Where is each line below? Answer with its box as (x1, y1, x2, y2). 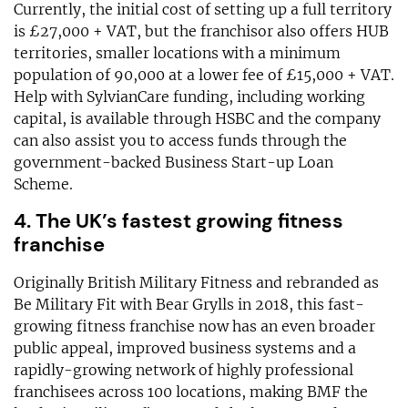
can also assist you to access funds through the (14, 130, 347, 149)
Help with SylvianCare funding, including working (14, 87, 365, 106)
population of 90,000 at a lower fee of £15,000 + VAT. (14, 65, 394, 84)
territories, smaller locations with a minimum (14, 43, 341, 62)
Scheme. (14, 174, 73, 193)
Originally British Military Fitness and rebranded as (14, 272, 379, 291)
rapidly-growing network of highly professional (14, 360, 353, 379)
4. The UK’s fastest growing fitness (14, 207, 343, 234)
